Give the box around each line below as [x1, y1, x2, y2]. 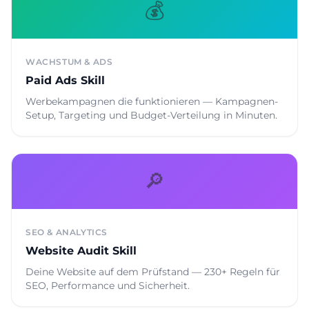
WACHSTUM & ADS [26, 57, 113, 67]
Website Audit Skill [26, 244, 137, 257]
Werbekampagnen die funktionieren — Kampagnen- [26, 95, 278, 108]
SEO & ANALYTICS [26, 227, 108, 237]
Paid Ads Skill [26, 74, 105, 87]
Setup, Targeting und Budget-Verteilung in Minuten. [26, 109, 277, 121]
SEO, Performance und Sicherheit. [26, 279, 190, 292]
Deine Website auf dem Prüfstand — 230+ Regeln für [26, 266, 280, 278]
